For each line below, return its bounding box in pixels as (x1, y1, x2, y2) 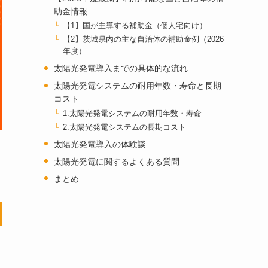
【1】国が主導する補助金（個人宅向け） (63, 22, 208, 31)
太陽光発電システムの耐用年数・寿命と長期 (53, 81, 221, 91)
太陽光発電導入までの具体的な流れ (53, 63, 188, 74)
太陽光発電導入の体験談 (53, 139, 146, 149)
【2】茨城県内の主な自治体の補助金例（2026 (63, 35, 224, 44)
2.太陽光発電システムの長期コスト (63, 123, 187, 132)
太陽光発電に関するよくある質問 (53, 156, 179, 166)
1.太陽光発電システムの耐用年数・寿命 (63, 109, 202, 118)
